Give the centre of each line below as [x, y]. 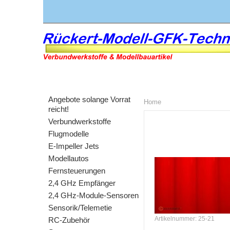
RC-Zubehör [69, 220]
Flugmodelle [69, 134]
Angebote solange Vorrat [89, 99]
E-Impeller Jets [74, 146]
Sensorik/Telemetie [80, 208]
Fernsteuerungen [77, 171]
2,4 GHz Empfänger [82, 183]
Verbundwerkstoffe [80, 121]
